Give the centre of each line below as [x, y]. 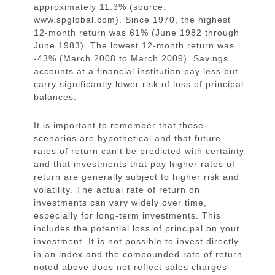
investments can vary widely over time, [120, 202]
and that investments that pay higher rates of [134, 164]
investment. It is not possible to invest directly [136, 241]
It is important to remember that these [119, 125]
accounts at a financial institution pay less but [136, 72]
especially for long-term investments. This [127, 215]
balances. [55, 97]
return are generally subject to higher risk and [137, 176]
